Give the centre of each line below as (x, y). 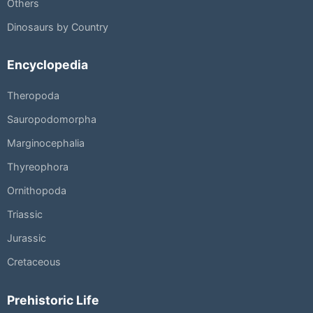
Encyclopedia (48, 65)
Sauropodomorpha (52, 119)
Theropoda (33, 95)
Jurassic (27, 238)
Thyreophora (38, 166)
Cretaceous (34, 261)
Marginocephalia (46, 143)
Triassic (25, 214)
